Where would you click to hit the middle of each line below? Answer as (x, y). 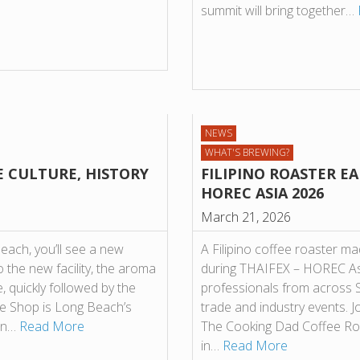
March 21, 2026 (246, 217)
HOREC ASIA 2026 (262, 193)
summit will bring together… (279, 11)
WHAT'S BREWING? (247, 153)
